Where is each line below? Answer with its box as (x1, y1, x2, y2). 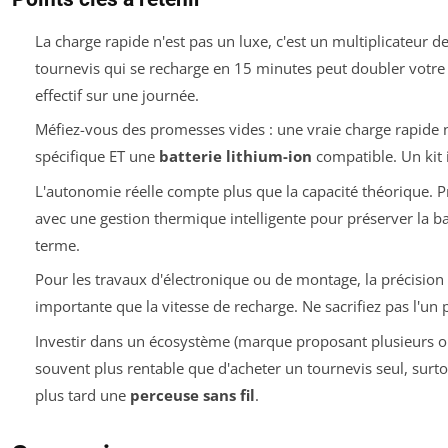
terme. (34, 234, 80, 255)
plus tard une (34, 384, 130, 405)
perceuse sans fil (129, 384, 255, 405)
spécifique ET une (34, 146, 159, 167)
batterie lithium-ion (158, 146, 312, 167)
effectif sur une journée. (34, 84, 199, 105)
